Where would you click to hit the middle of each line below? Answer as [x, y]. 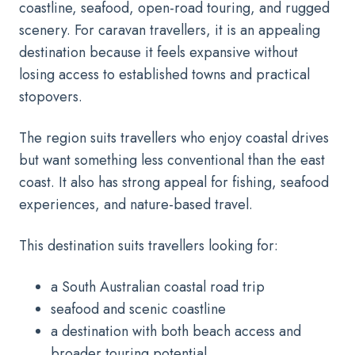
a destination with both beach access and [176, 331]
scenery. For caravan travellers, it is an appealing [170, 30]
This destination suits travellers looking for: [149, 245]
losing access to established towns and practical [164, 74]
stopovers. [51, 96]
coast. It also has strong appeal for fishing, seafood [174, 182]
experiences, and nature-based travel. [136, 204]
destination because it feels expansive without [158, 52]
